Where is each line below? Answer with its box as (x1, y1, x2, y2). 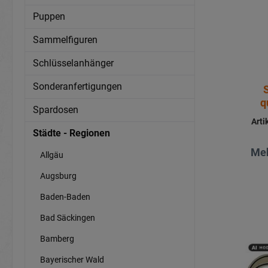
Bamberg (40, 233, 74, 243)
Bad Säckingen (40, 212, 95, 223)
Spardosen (33, 103, 78, 115)
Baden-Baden (40, 191, 90, 202)
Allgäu (40, 150, 63, 160)
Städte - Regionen (33, 127, 110, 139)
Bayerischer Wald (40, 254, 104, 264)
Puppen (33, 10, 65, 22)
